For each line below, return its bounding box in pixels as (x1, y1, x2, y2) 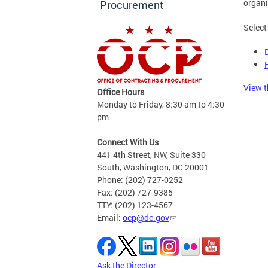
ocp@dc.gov (123, 212, 169, 224)
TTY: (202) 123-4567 (97, 199, 173, 211)
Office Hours (97, 86, 144, 98)
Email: (97, 212, 123, 224)
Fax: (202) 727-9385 (97, 187, 173, 199)
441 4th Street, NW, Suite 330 (97, 149, 206, 161)
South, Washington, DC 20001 (97, 162, 209, 173)
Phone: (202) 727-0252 (97, 174, 183, 186)
